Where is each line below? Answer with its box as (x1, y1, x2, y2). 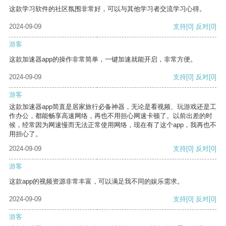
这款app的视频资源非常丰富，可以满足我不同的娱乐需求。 (9, 178, 184, 186)
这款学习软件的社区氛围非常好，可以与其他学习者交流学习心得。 (9, 5, 206, 13)
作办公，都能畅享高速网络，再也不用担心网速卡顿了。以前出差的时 (9, 112, 212, 120)
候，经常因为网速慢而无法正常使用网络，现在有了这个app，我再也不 (9, 121, 216, 129)
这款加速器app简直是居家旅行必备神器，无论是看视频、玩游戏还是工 (9, 103, 216, 111)
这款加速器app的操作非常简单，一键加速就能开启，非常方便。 (9, 55, 197, 64)
